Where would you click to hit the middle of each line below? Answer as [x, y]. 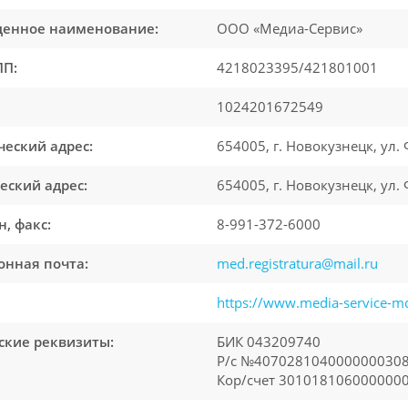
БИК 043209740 [269, 342]
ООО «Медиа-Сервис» [290, 28]
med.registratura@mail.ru [297, 263]
